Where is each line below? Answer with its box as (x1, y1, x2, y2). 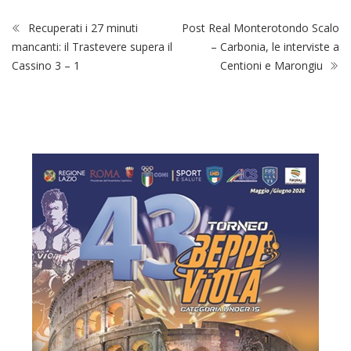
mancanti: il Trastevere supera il (12, 39, 172, 55)
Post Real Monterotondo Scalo (182, 20, 339, 36)
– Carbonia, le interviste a (211, 39, 339, 55)
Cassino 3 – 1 (12, 58, 80, 74)
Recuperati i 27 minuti (25, 20, 138, 36)
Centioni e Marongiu (220, 58, 326, 74)
